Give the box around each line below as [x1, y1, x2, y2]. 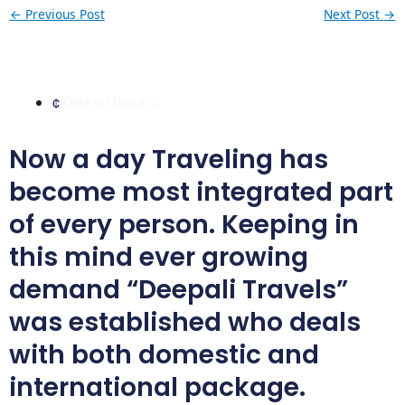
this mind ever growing [9, 239, 308, 275]
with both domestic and [9, 336, 319, 372]
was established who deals [9, 304, 361, 340]
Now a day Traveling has [9, 141, 328, 177]
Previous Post [21, 5, 105, 24]
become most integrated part [9, 174, 393, 210]
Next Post [324, 5, 384, 24]
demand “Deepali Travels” [9, 271, 348, 307]
